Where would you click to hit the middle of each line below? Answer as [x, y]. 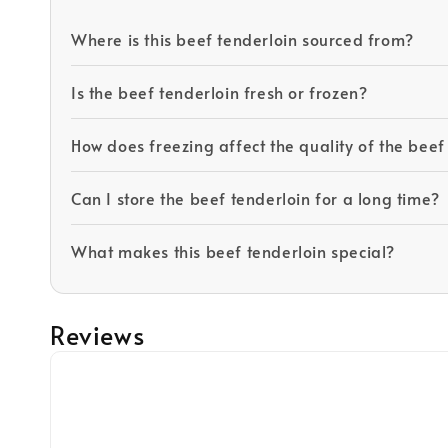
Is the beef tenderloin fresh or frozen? [219, 91]
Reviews [97, 334]
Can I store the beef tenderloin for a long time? [255, 197]
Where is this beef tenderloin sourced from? [242, 38]
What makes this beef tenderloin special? [233, 250]
